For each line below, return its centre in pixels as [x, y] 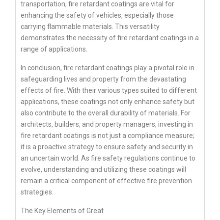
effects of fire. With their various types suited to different [109, 91]
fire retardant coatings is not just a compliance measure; [108, 136]
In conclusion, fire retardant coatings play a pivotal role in [108, 68]
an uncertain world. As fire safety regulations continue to [108, 158]
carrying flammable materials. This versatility [90, 27]
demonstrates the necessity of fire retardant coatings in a [110, 38]
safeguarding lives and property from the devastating [103, 79]
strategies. [37, 192]
